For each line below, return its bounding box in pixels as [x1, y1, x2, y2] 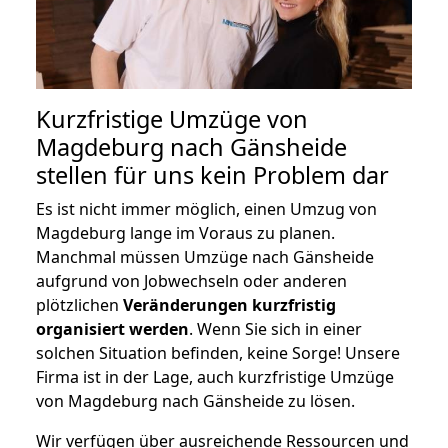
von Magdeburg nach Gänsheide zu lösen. [36, 389, 355, 412]
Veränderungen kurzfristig [123, 293, 336, 316]
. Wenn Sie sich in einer [189, 317, 362, 340]
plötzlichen [36, 293, 123, 316]
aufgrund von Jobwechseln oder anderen [36, 269, 347, 292]
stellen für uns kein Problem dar [36, 158, 389, 191]
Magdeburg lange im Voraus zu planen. [36, 221, 335, 244]
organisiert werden [36, 317, 189, 340]
